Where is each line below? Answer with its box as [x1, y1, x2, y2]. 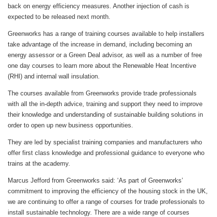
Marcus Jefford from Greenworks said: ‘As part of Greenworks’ [8, 176, 183, 184]
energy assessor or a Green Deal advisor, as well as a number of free [8, 51, 202, 59]
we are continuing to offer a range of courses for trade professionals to [8, 198, 204, 205]
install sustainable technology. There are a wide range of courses [8, 208, 189, 216]
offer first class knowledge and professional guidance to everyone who [8, 149, 204, 156]
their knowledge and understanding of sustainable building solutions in [8, 110, 203, 118]
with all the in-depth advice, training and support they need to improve [8, 100, 202, 108]
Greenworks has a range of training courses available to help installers [8, 30, 204, 37]
